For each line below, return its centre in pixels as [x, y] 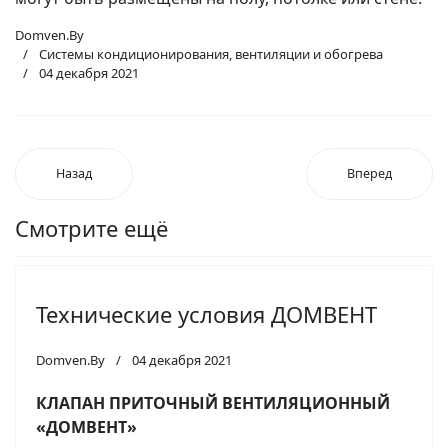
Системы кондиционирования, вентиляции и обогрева [211, 54]
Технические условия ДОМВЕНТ [206, 314]
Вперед [369, 174]
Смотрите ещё [91, 228]
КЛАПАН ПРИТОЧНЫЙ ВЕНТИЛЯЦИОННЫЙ [213, 403]
